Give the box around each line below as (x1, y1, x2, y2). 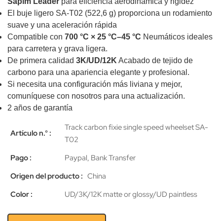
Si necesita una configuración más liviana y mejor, (7, 80, 182, 89)
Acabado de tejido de (117, 56, 193, 65)
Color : (10, 189, 33, 199)
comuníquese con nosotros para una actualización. (7, 92, 185, 101)
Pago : (10, 152, 32, 163)
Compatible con (7, 33, 65, 41)
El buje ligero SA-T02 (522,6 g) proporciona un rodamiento (7, 9, 212, 18)
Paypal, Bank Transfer (65, 152, 136, 163)
